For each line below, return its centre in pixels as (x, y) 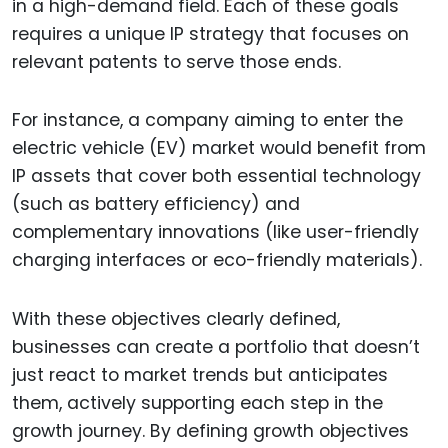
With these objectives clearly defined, (176, 319)
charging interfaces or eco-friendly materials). (217, 260)
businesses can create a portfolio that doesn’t (216, 347)
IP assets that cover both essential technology (216, 176)
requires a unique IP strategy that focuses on (210, 33)
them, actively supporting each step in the (197, 403)
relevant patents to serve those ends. (176, 61)
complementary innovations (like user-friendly (215, 232)
